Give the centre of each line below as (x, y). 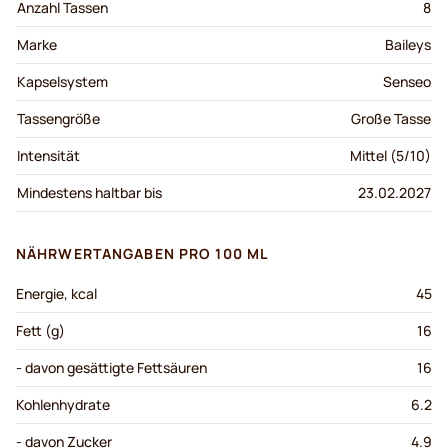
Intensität (48, 156)
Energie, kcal (56, 294)
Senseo (407, 82)
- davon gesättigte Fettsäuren (111, 368)
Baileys (408, 45)
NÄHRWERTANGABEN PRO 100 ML (142, 254)
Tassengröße (58, 119)
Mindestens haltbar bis (89, 193)
